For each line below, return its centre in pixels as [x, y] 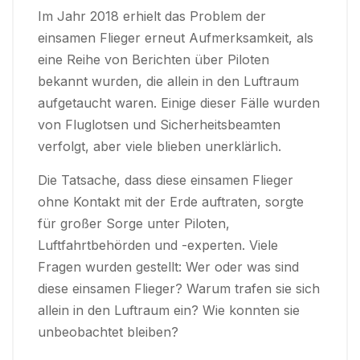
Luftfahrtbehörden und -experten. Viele [158, 245]
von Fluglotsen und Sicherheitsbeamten [159, 125]
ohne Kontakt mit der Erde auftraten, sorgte [171, 202]
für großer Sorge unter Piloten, [134, 223]
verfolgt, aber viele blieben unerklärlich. [160, 146]
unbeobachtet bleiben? [108, 332]
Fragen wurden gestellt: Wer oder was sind [168, 267]
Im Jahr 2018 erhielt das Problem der [152, 16]
